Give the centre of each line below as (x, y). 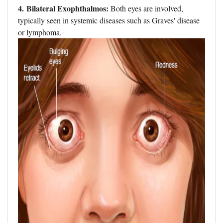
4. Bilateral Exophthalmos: (63, 8)
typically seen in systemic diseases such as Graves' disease (109, 20)
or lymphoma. (40, 32)
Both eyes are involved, (146, 8)
